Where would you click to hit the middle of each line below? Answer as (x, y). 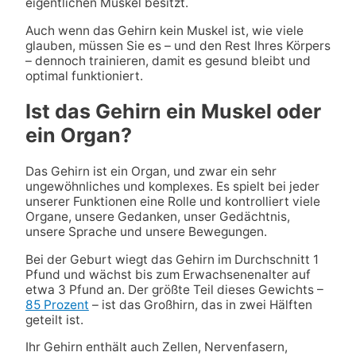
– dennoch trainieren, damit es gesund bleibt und (168, 60)
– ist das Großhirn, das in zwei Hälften (200, 304)
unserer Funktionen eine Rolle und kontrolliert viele (172, 202)
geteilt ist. (54, 319)
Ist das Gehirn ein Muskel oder (173, 112)
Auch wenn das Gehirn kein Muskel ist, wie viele (164, 30)
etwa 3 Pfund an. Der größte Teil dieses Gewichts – (174, 289)
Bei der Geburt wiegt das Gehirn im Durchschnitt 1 (172, 259)
